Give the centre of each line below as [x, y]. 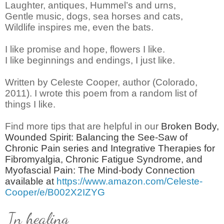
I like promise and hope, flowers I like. [85, 49]
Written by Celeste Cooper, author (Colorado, [101, 82]
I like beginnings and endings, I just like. [90, 60]
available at [31, 181]
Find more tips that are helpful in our [83, 126]
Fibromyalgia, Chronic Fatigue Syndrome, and [104, 159]
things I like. [30, 104]
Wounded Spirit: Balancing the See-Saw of [96, 137]
